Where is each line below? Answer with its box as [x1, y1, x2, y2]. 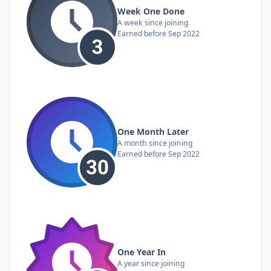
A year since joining [117, 258, 184, 269]
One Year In [117, 246, 166, 258]
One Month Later [117, 125, 189, 137]
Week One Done [117, 5, 184, 17]
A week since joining [117, 17, 188, 28]
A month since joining [117, 137, 192, 148]
